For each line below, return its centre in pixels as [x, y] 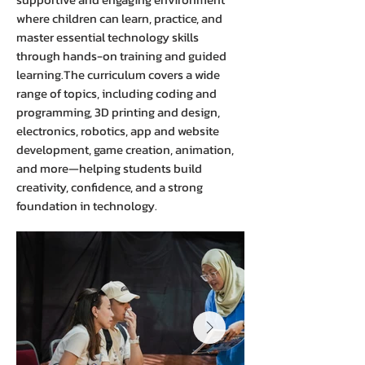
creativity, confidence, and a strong [110, 187]
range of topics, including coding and [117, 93]
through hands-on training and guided [121, 56]
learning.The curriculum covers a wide [118, 75]
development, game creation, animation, [125, 150]
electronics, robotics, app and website [118, 131]
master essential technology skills [108, 37]
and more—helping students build [109, 168]
